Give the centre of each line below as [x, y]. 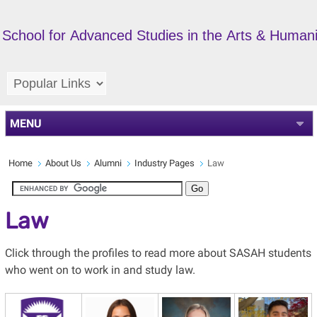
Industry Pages [164, 163]
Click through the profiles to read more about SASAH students [158, 253]
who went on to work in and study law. [100, 270]
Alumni [108, 163]
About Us [63, 163]
